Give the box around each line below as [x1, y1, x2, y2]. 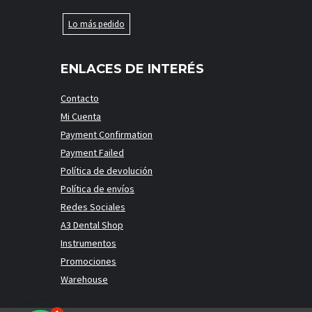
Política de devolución [61, 164, 153, 177]
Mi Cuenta [61, 109, 101, 123]
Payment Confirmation [61, 127, 153, 141]
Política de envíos [61, 182, 134, 195]
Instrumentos [61, 236, 116, 249]
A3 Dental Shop [61, 218, 123, 231]
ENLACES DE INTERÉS [61, 61, 204, 77]
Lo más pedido [68, 17, 125, 30]
